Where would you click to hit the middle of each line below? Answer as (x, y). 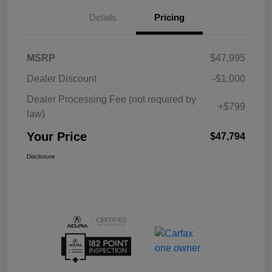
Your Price (57, 137)
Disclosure (41, 157)
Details (103, 18)
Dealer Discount (62, 79)
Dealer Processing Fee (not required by (111, 100)
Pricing (169, 18)
